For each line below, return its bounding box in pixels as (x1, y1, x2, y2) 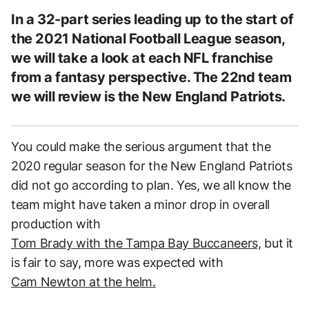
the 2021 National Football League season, (11, 30, 285, 47)
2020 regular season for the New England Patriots (11, 158, 292, 173)
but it (261, 235, 294, 250)
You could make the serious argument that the (11, 139, 271, 154)
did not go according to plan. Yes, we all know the (11, 177, 292, 192)
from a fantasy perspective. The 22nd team (11, 68, 292, 86)
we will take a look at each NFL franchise (11, 49, 273, 66)
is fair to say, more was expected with (11, 255, 223, 270)
